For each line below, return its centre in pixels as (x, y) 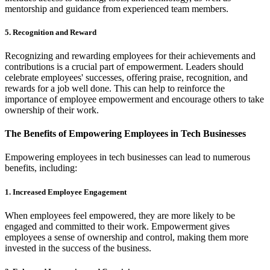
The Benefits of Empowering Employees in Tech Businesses (125, 134)
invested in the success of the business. (78, 248)
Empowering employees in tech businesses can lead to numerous (127, 157)
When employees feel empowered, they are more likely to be (120, 215)
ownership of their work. (52, 110)
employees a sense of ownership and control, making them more (127, 237)
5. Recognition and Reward (51, 32)
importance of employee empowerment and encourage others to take (134, 99)
